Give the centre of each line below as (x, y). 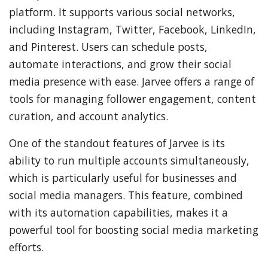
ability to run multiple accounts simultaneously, (129, 160)
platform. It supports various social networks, (122, 12)
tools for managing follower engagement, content (133, 99)
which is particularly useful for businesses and (123, 178)
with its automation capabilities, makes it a (118, 212)
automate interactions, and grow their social (120, 64)
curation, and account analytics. (89, 116)
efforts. (26, 247)
